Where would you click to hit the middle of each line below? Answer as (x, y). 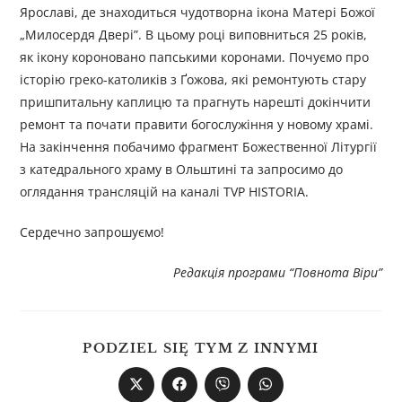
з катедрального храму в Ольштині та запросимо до (182, 170)
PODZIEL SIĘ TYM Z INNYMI (201, 349)
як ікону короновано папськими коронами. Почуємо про (195, 57)
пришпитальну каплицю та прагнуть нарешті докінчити (196, 102)
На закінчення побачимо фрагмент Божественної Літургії (199, 147)
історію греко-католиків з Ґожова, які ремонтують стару (193, 80)
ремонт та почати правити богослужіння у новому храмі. (197, 125)
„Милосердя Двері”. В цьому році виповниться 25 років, (194, 35)
